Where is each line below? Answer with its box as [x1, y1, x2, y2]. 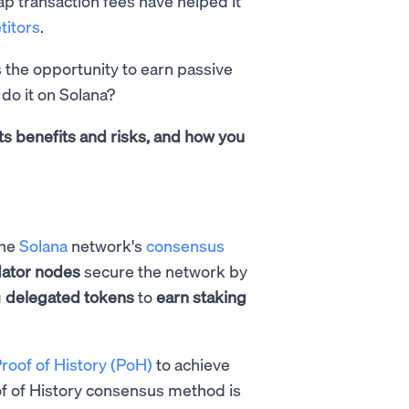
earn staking [156, 286, 246, 307]
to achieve [152, 353, 230, 374]
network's [68, 235, 146, 256]
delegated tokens [5, 286, 134, 307]
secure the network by [80, 260, 247, 281]
